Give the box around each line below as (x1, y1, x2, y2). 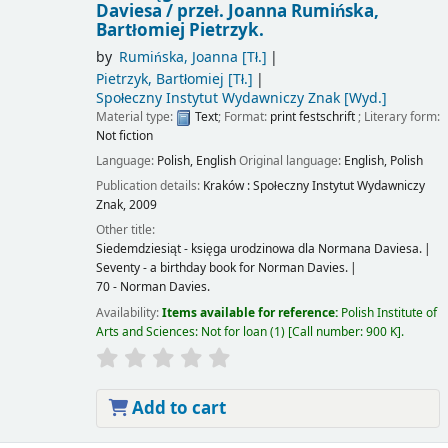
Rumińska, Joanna (118, 46, 238, 68)
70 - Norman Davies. (95, 278, 210, 297)
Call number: (291, 322, 366, 341)
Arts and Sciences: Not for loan (95, 322, 267, 341)
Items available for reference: (161, 303, 341, 322)
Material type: (95, 108, 176, 127)
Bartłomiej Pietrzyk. (95, 17, 264, 43)
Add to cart (127, 395, 226, 421)
